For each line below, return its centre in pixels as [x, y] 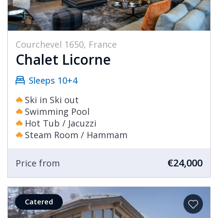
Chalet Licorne [63, 60]
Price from [38, 163]
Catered [39, 202]
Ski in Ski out [52, 100]
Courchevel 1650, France [66, 45]
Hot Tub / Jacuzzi [61, 123]
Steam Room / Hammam [76, 135]
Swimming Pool [57, 112]
